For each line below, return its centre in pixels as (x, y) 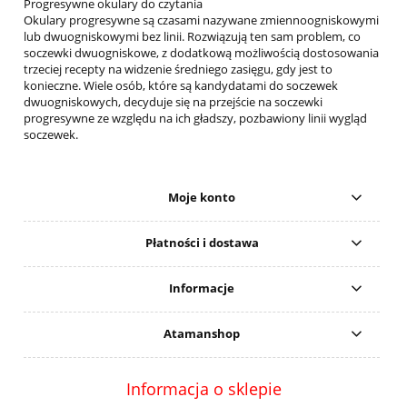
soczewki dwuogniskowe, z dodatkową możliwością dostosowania (201, 52)
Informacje (202, 288)
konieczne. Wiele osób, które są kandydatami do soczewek (181, 85)
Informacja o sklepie (203, 388)
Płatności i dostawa (202, 243)
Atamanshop (202, 334)
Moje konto (202, 198)
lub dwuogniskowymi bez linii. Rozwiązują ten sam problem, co (192, 36)
